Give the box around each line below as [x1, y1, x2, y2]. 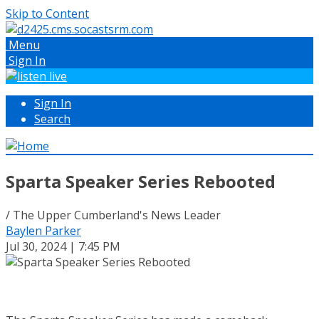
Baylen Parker [6, 222, 81, 239]
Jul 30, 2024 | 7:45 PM [6, 238, 120, 254]
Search [34, 111, 70, 127]
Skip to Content [6, 6, 89, 21]
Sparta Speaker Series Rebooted [6, 169, 276, 193]
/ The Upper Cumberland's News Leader [6, 206, 221, 223]
